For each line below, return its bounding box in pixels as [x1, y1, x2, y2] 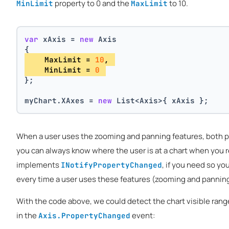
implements [16, 159, 61, 170]
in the [16, 210, 38, 221]
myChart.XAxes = [25, 95, 99, 105]
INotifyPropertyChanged [61, 160, 162, 170]
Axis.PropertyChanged [38, 211, 130, 220]
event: [130, 210, 155, 221]
